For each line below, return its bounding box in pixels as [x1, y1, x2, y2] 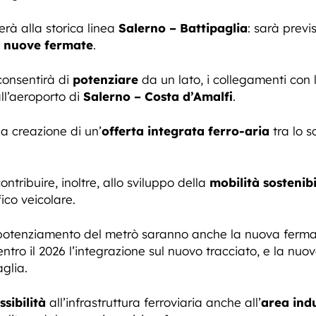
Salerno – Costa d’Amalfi [83, 89, 233, 104]
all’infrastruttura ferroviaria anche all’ [46, 295, 261, 310]
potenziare [73, 72, 138, 87]
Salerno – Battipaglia [119, 20, 248, 35]
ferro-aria [208, 123, 269, 138]
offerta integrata [102, 123, 205, 138]
